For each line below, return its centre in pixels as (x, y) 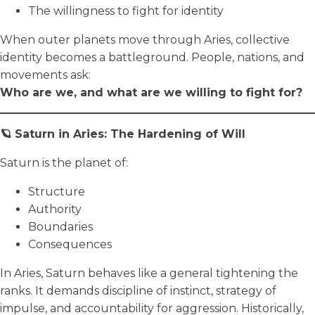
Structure (57, 191)
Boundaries (60, 226)
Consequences (70, 244)
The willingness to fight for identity (126, 11)
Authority (55, 209)
